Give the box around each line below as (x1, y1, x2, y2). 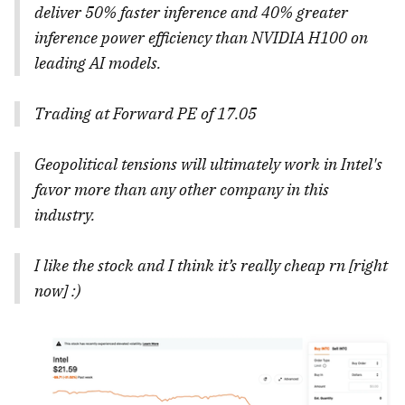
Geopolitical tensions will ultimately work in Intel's (34, 154, 382, 175)
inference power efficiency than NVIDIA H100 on (34, 27, 368, 49)
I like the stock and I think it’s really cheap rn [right (34, 255, 388, 277)
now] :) (34, 280, 80, 302)
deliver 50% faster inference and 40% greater (34, 2, 348, 24)
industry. (34, 204, 95, 226)
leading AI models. (34, 52, 161, 74)
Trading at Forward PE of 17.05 (34, 103, 257, 125)
